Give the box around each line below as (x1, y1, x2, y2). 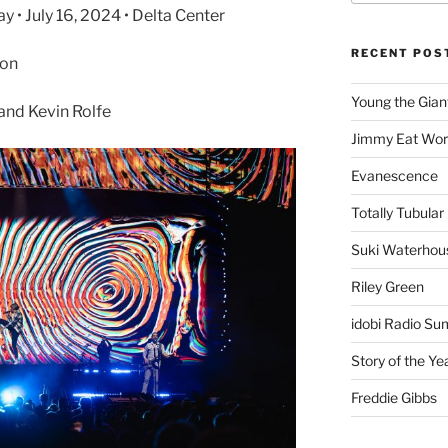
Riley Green (350, 278, 424, 296)
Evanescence (350, 167, 438, 185)
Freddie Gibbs (350, 389, 437, 407)
